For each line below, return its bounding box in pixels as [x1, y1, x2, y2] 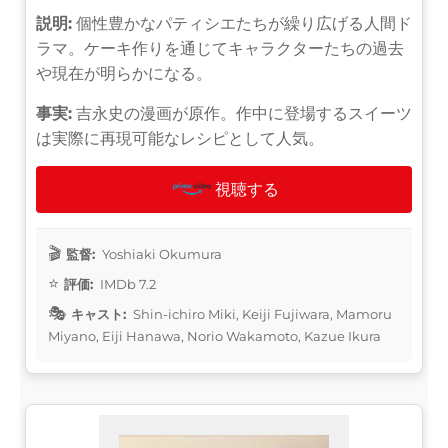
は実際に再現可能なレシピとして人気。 [36, 128, 324, 148]
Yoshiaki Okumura [99, 245, 222, 262]
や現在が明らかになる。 [36, 63, 212, 83]
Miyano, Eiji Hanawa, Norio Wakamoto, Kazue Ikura [48, 327, 381, 344]
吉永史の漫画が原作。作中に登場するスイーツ [72, 103, 412, 123]
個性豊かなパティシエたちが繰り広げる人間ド [72, 13, 412, 33]
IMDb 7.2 [97, 275, 156, 292]
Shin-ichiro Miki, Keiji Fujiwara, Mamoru [130, 305, 392, 322]
